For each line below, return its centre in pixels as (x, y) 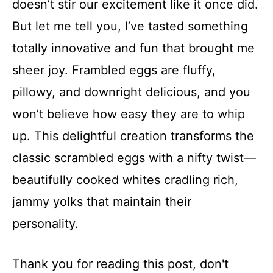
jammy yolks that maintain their (102, 202)
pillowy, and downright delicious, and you (131, 92)
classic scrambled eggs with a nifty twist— (134, 158)
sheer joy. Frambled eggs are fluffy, (114, 70)
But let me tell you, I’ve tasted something (130, 26)
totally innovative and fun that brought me (133, 48)
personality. (45, 224)
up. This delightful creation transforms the (133, 136)
